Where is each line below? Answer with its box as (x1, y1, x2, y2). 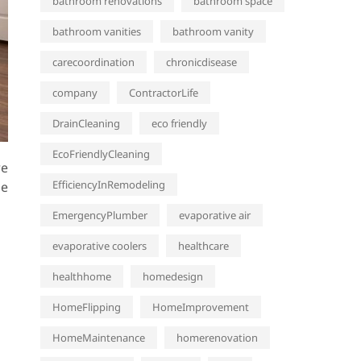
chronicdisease (166, 55, 237, 69)
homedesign (143, 269, 203, 284)
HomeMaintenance (52, 330, 145, 345)
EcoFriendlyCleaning (52, 147, 150, 161)
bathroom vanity (172, 24, 254, 39)
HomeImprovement (152, 300, 249, 314)
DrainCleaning (52, 116, 120, 131)
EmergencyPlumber (52, 208, 147, 222)
